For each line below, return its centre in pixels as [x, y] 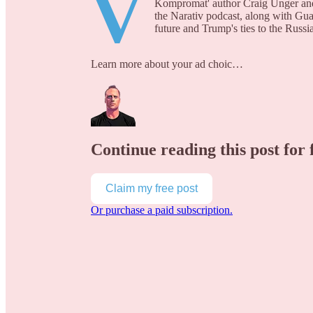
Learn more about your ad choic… [167, 64]
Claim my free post [152, 188]
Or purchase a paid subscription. [162, 210]
